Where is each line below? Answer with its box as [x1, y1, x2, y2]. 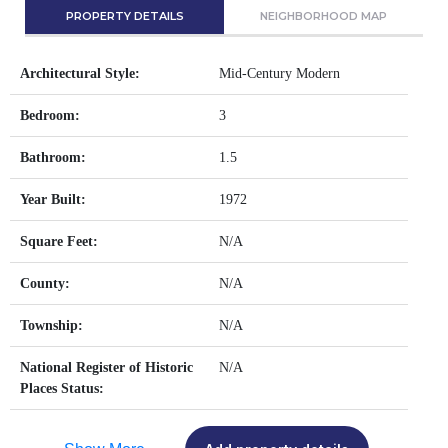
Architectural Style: [20, 66, 140, 81]
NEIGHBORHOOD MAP [260, 9, 387, 23]
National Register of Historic [20, 360, 193, 375]
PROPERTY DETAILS [65, 9, 184, 23]
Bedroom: [20, 108, 80, 123]
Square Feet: [20, 234, 98, 249]
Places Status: [20, 381, 104, 396]
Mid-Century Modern [219, 66, 340, 81]
